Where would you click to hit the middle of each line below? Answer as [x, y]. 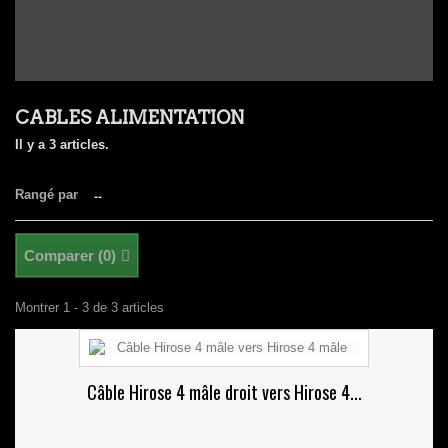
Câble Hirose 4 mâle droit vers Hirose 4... [224, 392]
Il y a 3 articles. [62, 144]
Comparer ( [63, 255]
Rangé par [46, 194]
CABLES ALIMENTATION [131, 117]
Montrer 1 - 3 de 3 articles [89, 307]
